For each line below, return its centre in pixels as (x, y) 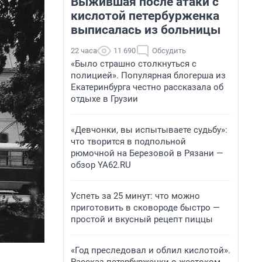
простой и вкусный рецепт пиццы (142, 219)
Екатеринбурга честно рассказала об (147, 87)
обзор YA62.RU (101, 165)
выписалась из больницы (146, 30)
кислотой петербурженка (145, 16)
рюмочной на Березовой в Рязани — (147, 153)
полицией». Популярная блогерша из (148, 75)
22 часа (84, 51)
